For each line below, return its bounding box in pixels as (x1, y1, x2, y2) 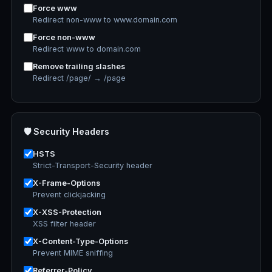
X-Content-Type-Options (33, 237, 128, 246)
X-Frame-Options (33, 178, 100, 188)
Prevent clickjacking (33, 190, 106, 199)
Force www (33, 4, 77, 13)
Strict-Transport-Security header (33, 161, 152, 170)
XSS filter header (33, 219, 96, 228)
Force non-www (33, 33, 95, 42)
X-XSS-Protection (33, 208, 101, 217)
